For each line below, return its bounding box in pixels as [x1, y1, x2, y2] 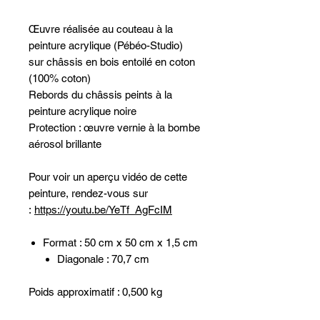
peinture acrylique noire [29, 105, 136, 117]
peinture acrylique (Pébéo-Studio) [29, 39, 183, 51]
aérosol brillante [29, 138, 101, 150]
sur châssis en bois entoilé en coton [29, 56, 195, 68]
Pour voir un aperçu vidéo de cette [29, 171, 187, 183]
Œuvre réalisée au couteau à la [29, 23, 173, 35]
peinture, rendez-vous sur [29, 187, 148, 199]
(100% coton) [29, 72, 91, 84]
